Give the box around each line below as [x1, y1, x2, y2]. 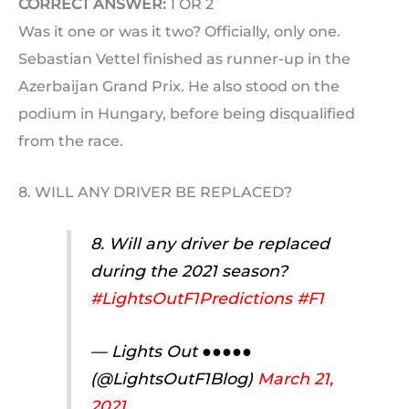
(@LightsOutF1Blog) [89, 369, 257, 389]
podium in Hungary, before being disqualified [18, 105, 355, 123]
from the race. [18, 132, 123, 151]
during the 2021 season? [89, 261, 288, 281]
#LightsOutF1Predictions [89, 288, 292, 309]
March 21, [257, 369, 333, 389]
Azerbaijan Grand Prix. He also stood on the [18, 78, 340, 96]
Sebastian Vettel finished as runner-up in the [18, 50, 351, 68]
